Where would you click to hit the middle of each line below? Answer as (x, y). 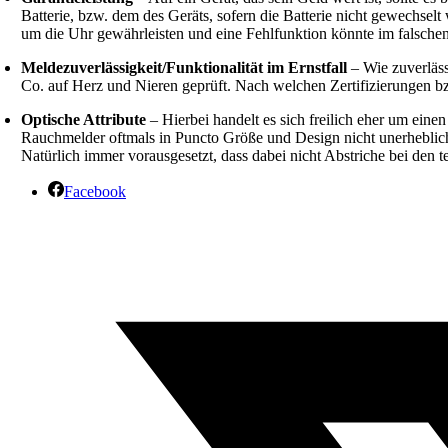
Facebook (95, 191)
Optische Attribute (84, 119)
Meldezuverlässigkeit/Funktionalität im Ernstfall (184, 67)
